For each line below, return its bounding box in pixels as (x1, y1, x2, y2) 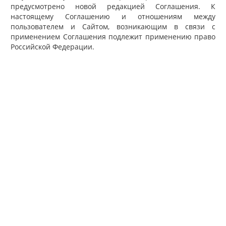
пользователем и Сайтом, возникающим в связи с (11, 22, 215, 32)
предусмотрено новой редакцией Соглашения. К (11, 2, 215, 12)
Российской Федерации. (11, 42, 94, 52)
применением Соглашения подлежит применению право (11, 32, 215, 42)
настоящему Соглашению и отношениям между (11, 12, 215, 22)
